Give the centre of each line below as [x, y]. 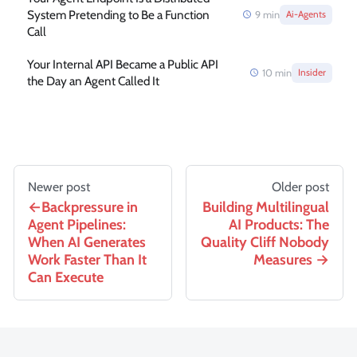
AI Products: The [279, 224]
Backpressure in [90, 207]
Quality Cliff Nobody [265, 242]
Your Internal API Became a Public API [122, 65]
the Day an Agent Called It [93, 81]
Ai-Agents [306, 14]
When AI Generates [87, 242]
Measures [283, 259]
